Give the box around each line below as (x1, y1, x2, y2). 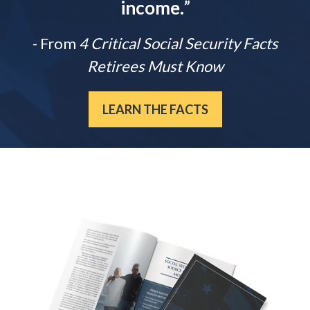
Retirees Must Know (86, 57, 224, 76)
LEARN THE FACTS (102, 102, 208, 118)
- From (32, 34, 76, 53)
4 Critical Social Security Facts (75, 34, 278, 53)
